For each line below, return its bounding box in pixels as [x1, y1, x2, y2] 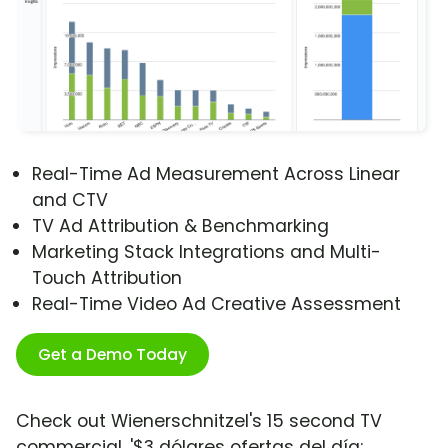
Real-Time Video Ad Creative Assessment [32, 292, 401, 317]
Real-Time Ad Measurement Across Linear [32, 162, 400, 187]
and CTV [32, 188, 108, 213]
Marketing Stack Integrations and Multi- [32, 240, 381, 265]
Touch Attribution [32, 266, 182, 291]
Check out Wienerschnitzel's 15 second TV [16, 409, 382, 434]
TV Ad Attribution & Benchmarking [32, 214, 329, 239]
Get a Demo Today [38, 343, 187, 367]
